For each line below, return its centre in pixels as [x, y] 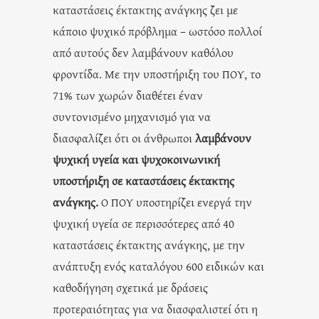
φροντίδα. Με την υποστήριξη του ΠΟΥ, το [157, 73]
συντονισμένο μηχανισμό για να [132, 116]
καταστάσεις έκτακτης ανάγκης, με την [149, 244]
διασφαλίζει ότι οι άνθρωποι [124, 137]
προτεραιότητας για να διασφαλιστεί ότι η [155, 308]
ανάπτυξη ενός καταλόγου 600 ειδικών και [158, 266]
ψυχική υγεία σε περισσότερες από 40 [143, 223]
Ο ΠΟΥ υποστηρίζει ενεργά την [175, 202]
